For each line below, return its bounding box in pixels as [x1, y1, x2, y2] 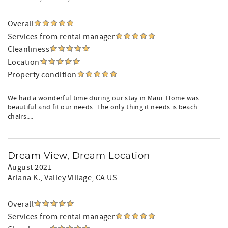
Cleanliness [8, 44, 50, 54]
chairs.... [8, 112, 34, 121]
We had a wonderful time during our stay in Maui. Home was [8, 94, 199, 103]
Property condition [8, 70, 77, 80]
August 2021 [8, 162, 52, 173]
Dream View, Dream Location [8, 152, 150, 161]
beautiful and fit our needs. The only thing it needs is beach [8, 103, 198, 112]
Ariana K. [8, 173, 41, 183]
